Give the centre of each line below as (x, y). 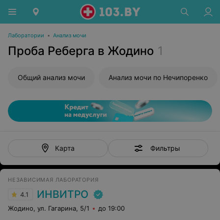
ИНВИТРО (63, 194)
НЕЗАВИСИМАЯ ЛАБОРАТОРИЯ (53, 180)
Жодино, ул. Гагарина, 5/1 (49, 208)
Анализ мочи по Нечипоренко (158, 77)
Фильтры (165, 148)
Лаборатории (26, 35)
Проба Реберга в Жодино (81, 51)
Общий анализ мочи (51, 77)
